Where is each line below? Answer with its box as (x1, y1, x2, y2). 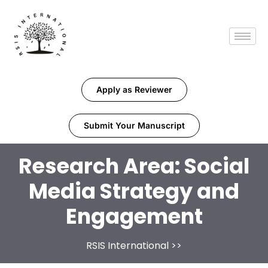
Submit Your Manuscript (83, 120, 185, 131)
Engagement (65, 202, 203, 232)
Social (184, 151, 249, 181)
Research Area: (19, 151, 184, 181)
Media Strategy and (29, 176, 239, 206)
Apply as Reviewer (96, 84, 172, 95)
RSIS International (86, 239, 169, 253)
